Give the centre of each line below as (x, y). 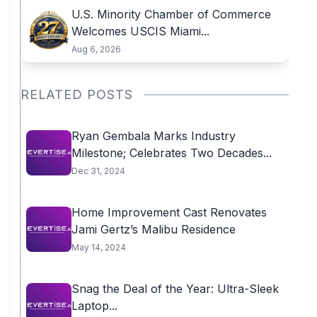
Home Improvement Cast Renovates (169, 212)
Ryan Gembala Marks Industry (153, 136)
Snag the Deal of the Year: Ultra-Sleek (175, 289)
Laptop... (94, 306)
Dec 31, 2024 (98, 171)
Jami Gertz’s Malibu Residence (153, 229)
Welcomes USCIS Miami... (140, 31)
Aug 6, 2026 (96, 49)
